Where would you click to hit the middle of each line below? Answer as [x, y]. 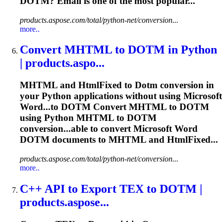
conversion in [186, 85]
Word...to [40, 107]
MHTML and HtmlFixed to [77, 85]
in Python [191, 50]
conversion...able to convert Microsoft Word [109, 129]
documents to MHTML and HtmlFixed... [134, 140]
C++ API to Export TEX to [90, 189]
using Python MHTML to [73, 118]
